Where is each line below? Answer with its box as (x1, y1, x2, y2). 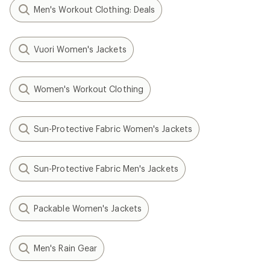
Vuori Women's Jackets (34, 44, 127, 55)
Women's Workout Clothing (34, 84, 143, 95)
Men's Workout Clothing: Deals (34, 4, 155, 15)
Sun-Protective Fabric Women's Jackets (34, 124, 192, 134)
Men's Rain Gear (34, 243, 98, 254)
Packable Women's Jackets (34, 203, 142, 214)
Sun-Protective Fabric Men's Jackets (34, 163, 178, 174)
